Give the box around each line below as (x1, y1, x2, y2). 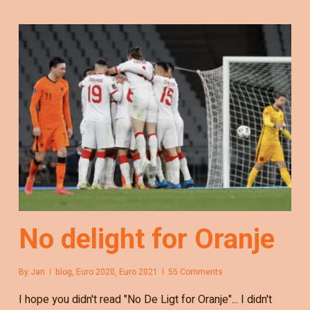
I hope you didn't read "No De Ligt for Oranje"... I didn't (18, 291, 272, 308)
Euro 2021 (118, 265, 158, 278)
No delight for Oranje (18, 222, 275, 255)
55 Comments (167, 265, 223, 278)
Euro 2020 (75, 265, 115, 278)
